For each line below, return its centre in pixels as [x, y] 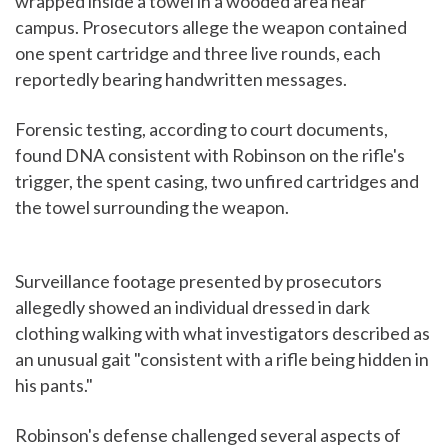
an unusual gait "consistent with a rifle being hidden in [222, 359]
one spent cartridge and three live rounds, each [198, 53]
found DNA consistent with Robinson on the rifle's [210, 155]
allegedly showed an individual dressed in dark [192, 307]
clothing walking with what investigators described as [222, 333]
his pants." [54, 385]
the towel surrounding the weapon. [152, 207]
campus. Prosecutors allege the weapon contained [211, 27]
